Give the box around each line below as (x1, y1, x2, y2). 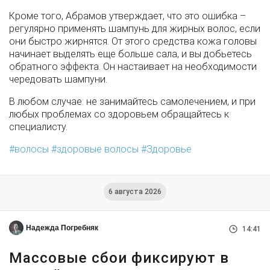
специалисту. (9, 121, 67, 133)
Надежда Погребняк (26, 224, 98, 233)
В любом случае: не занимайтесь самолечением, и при (9, 96, 256, 108)
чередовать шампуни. (9, 74, 107, 86)
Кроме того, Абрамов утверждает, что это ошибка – (9, 10, 246, 22)
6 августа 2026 (108, 187, 162, 196)
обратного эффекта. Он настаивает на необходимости (9, 61, 257, 73)
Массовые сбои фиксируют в (9, 250, 229, 267)
